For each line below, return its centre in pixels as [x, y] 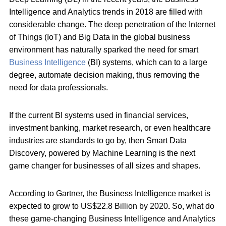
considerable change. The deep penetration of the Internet [112, 24]
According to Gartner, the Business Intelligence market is [110, 193]
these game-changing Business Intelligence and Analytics [112, 218]
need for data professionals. [59, 87]
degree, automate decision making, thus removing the [104, 75]
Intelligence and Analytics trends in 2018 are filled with [106, 12]
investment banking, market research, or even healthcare [110, 128]
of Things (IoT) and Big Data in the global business [100, 37]
